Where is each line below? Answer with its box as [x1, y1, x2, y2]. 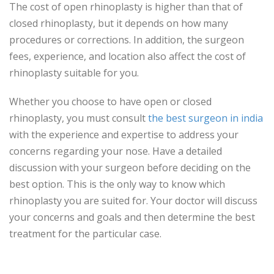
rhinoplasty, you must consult [9, 111, 148, 125]
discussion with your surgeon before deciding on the [9, 161, 251, 175]
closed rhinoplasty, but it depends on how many [9, 17, 228, 31]
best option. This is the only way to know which [9, 177, 225, 191]
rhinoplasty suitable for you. [9, 66, 139, 80]
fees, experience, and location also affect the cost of [9, 50, 246, 64]
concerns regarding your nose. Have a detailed [9, 144, 222, 158]
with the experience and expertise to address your [9, 128, 239, 142]
